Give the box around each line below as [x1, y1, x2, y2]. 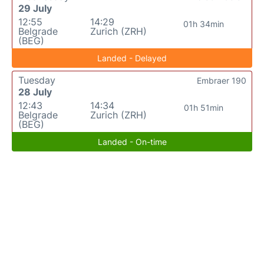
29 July [18, 2, 52, 14]
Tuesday [18, 74, 55, 86]
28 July [18, 85, 52, 98]
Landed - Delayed [97, 52, 167, 63]
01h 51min [184, 102, 224, 113]
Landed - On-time [97, 136, 167, 147]
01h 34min [183, 18, 225, 29]
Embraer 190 [197, 75, 246, 85]
